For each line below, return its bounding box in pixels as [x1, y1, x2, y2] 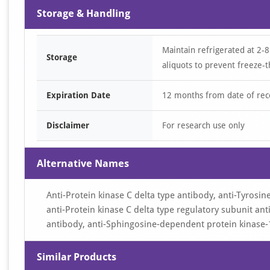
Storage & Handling [37, 7, 130, 19]
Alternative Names [37, 157, 129, 169]
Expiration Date [46, 90, 110, 100]
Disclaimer [46, 121, 89, 130]
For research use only [162, 121, 245, 130]
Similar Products [37, 251, 116, 263]
